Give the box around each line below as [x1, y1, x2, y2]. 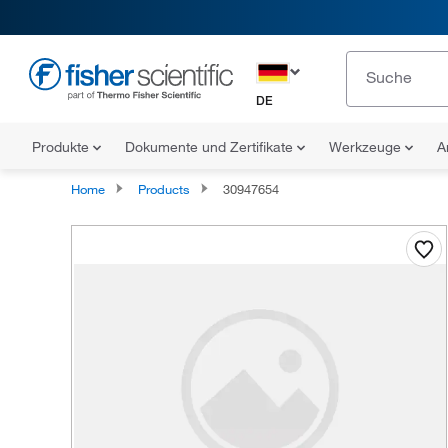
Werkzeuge [329, 138, 405, 156]
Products [137, 181, 190, 197]
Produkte [32, 138, 93, 156]
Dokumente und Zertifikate [125, 138, 297, 156]
